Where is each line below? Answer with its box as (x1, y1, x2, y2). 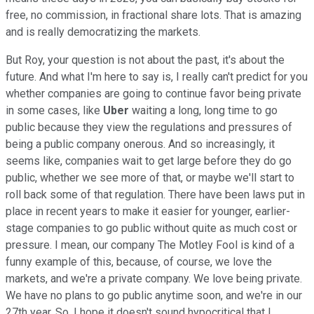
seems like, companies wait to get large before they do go (6, 153, 292, 168)
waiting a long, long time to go (132, 103, 278, 117)
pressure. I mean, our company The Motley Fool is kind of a (6, 238, 294, 252)
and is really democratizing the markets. (6, 25, 203, 39)
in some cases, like (6, 103, 103, 117)
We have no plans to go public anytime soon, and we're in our (6, 288, 302, 302)
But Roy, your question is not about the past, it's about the (6, 53, 285, 67)
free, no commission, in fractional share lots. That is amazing (6, 8, 301, 22)
